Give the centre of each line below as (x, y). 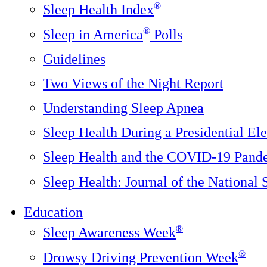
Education (53, 212)
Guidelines (74, 59)
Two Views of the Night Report (133, 83)
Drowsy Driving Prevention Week (141, 257)
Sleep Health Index (98, 10)
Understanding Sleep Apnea (123, 108)
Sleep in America (93, 35)
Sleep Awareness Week (109, 232)
